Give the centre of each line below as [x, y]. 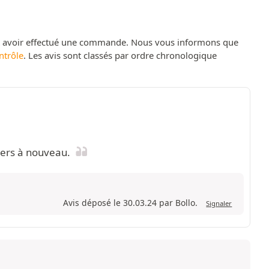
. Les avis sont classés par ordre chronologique [120, 55]
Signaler [219, 203]
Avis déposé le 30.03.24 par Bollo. [132, 203]
